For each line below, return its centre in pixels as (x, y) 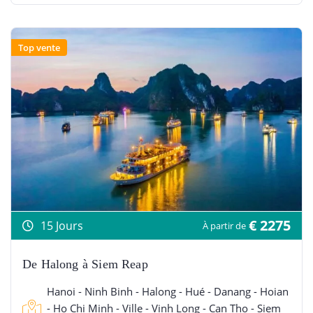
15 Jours (62, 225)
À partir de (224, 225)
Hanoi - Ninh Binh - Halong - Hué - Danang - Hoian (168, 291)
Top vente (39, 47)
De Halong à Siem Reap (85, 264)
